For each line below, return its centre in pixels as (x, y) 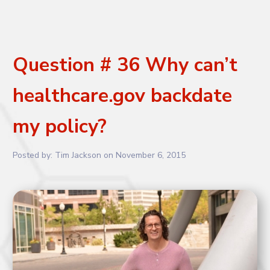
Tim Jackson (78, 155)
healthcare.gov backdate (123, 96)
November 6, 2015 (151, 155)
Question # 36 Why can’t (125, 65)
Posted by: (34, 155)
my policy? (60, 126)
